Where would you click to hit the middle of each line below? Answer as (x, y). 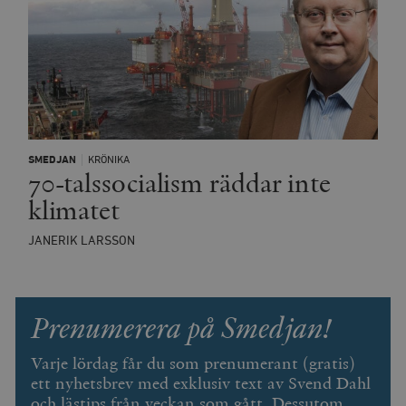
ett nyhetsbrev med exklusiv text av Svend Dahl (201, 384)
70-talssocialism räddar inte (179, 183)
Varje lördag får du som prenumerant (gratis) (193, 364)
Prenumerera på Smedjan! (182, 327)
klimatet (73, 210)
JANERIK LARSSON (81, 241)
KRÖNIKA (109, 160)
